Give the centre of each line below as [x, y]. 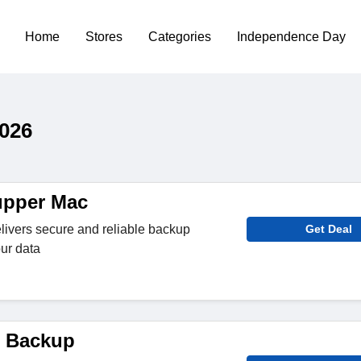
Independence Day [292, 36]
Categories [180, 36]
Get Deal [329, 229]
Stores [104, 36]
